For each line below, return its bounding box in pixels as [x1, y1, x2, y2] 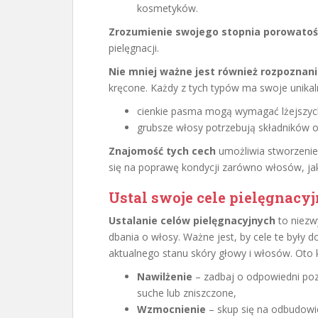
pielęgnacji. [109, 41, 159, 55]
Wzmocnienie [137, 302, 206, 316]
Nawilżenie [137, 270, 192, 283]
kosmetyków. [137, 1, 198, 15]
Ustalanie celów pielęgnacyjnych [109, 214, 275, 227]
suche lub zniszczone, [137, 286, 236, 300]
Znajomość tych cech [109, 144, 216, 158]
